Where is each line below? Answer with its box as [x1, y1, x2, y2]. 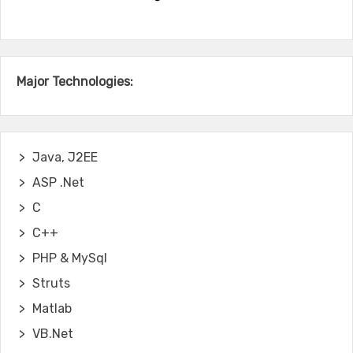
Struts [32, 275, 70, 291]
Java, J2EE [32, 149, 98, 165]
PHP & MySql [32, 250, 107, 266]
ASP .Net [32, 174, 84, 190]
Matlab [32, 300, 72, 316]
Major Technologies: [17, 73, 133, 89]
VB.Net [32, 325, 73, 341]
